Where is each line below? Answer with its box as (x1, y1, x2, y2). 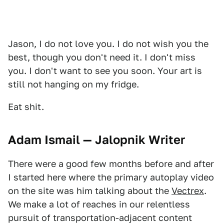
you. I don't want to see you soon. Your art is (8, 65, 202, 76)
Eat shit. (8, 101, 44, 112)
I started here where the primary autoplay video (8, 172, 214, 183)
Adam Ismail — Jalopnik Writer (8, 132, 185, 147)
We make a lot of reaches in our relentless (8, 199, 190, 210)
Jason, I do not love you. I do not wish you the (8, 38, 208, 49)
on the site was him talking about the (8, 185, 171, 196)
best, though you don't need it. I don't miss (8, 52, 195, 63)
